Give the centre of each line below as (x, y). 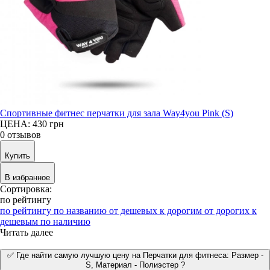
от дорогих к (231, 210)
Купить (17, 155)
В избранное (27, 177)
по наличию (65, 221)
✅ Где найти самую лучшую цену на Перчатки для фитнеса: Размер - (135, 255)
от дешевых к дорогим (157, 210)
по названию (81, 210)
